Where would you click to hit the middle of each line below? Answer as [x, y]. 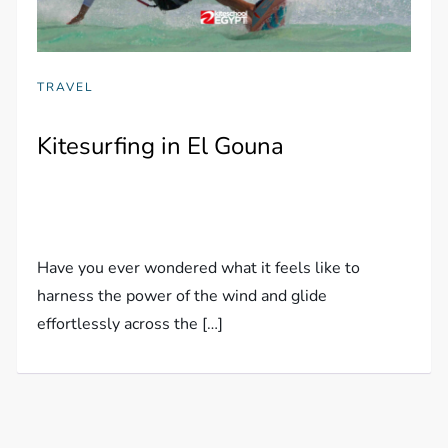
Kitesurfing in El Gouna [161, 145]
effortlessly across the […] [130, 323]
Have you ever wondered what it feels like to [199, 267]
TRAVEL [66, 86]
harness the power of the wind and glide [182, 295]
